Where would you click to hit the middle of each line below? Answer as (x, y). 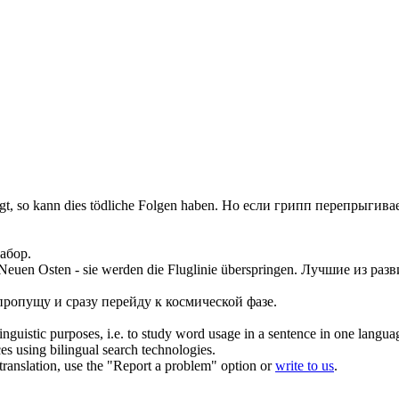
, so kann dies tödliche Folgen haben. (114, 206)
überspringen (257, 270)
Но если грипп (269, 206)
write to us (305, 366)
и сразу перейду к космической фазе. (164, 302)
